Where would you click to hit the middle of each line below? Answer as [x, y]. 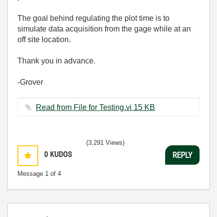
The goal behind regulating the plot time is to [93, 18]
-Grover [30, 82]
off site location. [45, 39]
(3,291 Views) [105, 143]
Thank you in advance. [57, 61]
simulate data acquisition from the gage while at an [104, 29]
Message [31, 174]
